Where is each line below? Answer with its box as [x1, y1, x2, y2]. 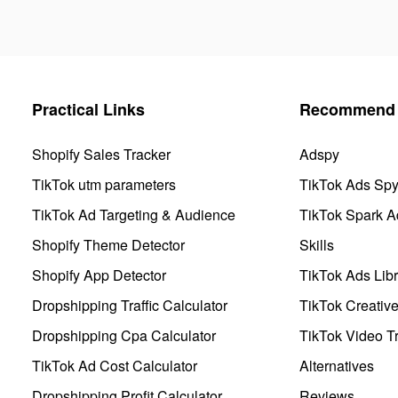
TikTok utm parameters [32, 173, 176, 195]
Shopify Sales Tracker [32, 143, 171, 164]
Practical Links [32, 97, 145, 121]
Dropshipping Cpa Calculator [32, 324, 216, 346]
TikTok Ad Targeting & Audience [32, 203, 235, 225]
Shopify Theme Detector [32, 234, 185, 255]
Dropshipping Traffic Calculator [32, 294, 227, 315]
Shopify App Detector [32, 264, 166, 285]
